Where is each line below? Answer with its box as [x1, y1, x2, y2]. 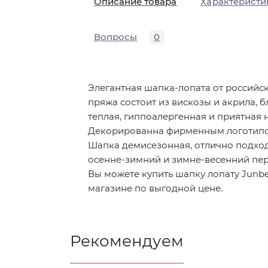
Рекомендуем [70, 232, 184, 251]
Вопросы [94, 31, 138, 42]
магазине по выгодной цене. [88, 182, 223, 194]
